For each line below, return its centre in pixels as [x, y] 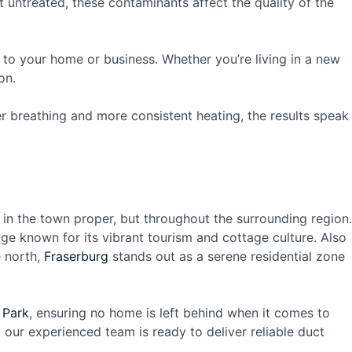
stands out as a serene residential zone [227, 256]
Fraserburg [76, 256]
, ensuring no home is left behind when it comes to [180, 313]
